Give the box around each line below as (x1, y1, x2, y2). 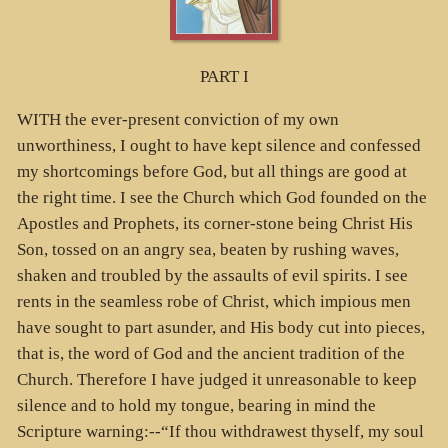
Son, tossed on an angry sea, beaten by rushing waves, (16, 239, 399, 259)
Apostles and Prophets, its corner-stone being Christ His (16, 213, 413, 233)
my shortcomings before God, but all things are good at (16, 161, 407, 181)
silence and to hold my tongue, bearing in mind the (16, 395, 376, 415)
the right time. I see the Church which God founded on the (16, 187, 427, 207)
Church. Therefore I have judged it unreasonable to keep (16, 369, 417, 389)
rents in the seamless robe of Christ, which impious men (16, 291, 411, 311)
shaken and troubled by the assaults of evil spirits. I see (16, 265, 408, 285)
